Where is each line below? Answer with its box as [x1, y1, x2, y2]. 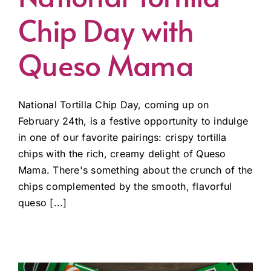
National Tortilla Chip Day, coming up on [18, 99, 209, 111]
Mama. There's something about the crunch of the [18, 164, 253, 177]
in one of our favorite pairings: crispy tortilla [18, 131, 227, 144]
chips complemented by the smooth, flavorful [18, 180, 232, 193]
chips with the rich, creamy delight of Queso [18, 148, 226, 160]
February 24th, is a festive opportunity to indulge [18, 115, 248, 128]
